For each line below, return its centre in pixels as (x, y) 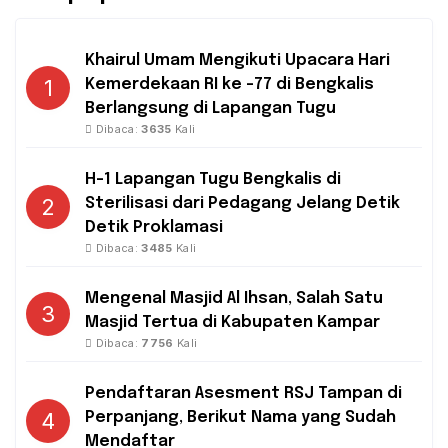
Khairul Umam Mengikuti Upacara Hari (237, 60)
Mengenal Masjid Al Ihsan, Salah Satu (234, 298)
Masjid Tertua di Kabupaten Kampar (232, 322)
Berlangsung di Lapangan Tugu (210, 108)
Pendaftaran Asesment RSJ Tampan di (243, 393)
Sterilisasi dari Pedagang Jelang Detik (242, 203)
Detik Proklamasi (154, 227)
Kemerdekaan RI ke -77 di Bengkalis (229, 84)
